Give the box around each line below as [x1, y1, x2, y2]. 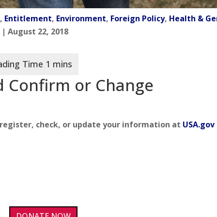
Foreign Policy [110, 13, 165, 24]
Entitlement [4, 13, 52, 24]
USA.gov [183, 119, 215, 130]
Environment [56, 13, 107, 24]
